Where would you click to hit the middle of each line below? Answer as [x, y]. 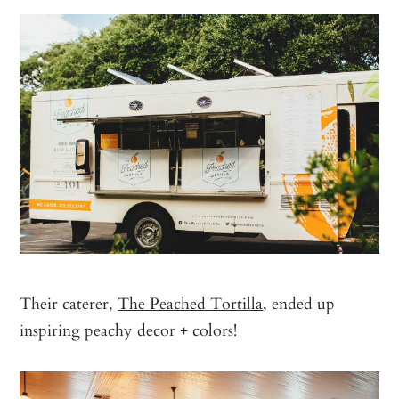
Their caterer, [69, 303]
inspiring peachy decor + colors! [129, 330]
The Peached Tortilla [191, 303]
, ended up [299, 303]
